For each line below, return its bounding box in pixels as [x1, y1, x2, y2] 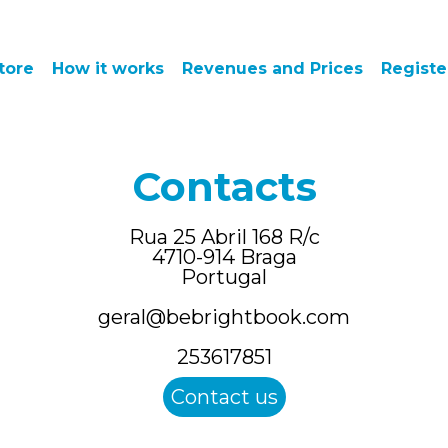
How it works [51, 59, 164, 79]
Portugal [181, 265, 267, 289]
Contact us [170, 385, 278, 409]
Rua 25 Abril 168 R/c [128, 225, 320, 249]
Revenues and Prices [181, 59, 363, 79]
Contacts [131, 162, 317, 211]
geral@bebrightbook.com [98, 305, 350, 329]
